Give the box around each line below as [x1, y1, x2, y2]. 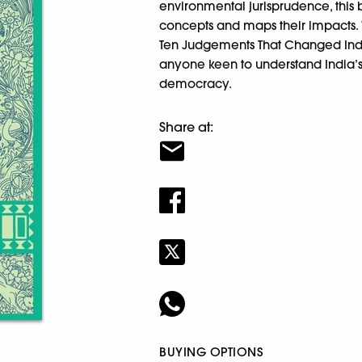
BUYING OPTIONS [159, 343, 263, 360]
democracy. [159, 76, 233, 91]
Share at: [159, 119, 214, 135]
